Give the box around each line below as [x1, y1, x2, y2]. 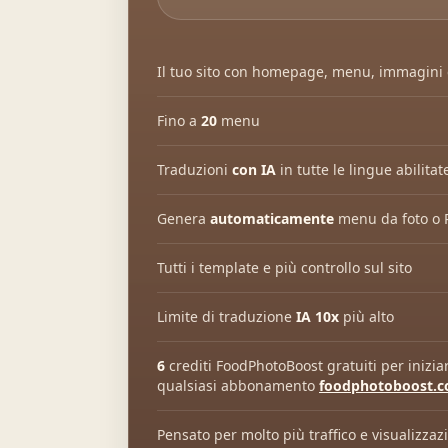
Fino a [157, 111, 201, 130]
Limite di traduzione [157, 307, 296, 326]
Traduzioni [157, 160, 232, 179]
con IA [232, 160, 276, 179]
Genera [157, 209, 210, 228]
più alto [339, 307, 394, 326]
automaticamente [210, 209, 334, 228]
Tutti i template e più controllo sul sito [157, 258, 412, 277]
